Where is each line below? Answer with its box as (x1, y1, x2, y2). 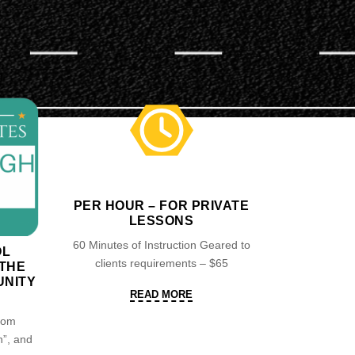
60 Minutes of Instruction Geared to (72, 239, 250, 251)
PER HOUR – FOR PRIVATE (73, 199, 250, 212)
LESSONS (128, 214, 194, 227)
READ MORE (130, 288, 193, 300)
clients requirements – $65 (94, 257, 228, 269)
